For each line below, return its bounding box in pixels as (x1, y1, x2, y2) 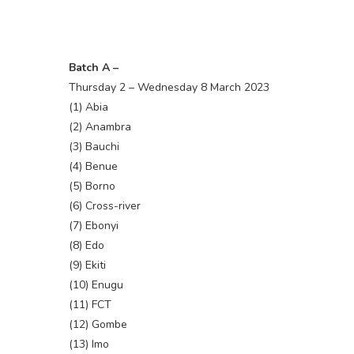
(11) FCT (69, 297, 111, 313)
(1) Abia (69, 100, 108, 115)
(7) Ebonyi (69, 218, 119, 234)
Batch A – (69, 60, 119, 76)
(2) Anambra (69, 119, 131, 135)
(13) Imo (69, 337, 109, 352)
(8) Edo (69, 238, 104, 254)
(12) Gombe (69, 317, 127, 333)
